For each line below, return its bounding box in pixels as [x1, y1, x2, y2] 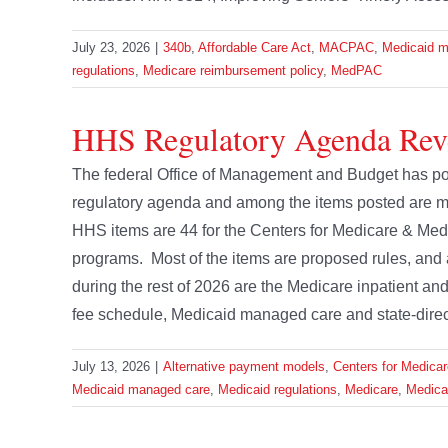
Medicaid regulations [218, 382, 337, 398]
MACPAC [319, 40, 374, 56]
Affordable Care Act [198, 40, 311, 56]
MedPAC [331, 63, 382, 79]
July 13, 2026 [72, 359, 150, 375]
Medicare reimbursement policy [143, 63, 323, 79]
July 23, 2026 [72, 40, 150, 56]
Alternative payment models [163, 359, 325, 375]
